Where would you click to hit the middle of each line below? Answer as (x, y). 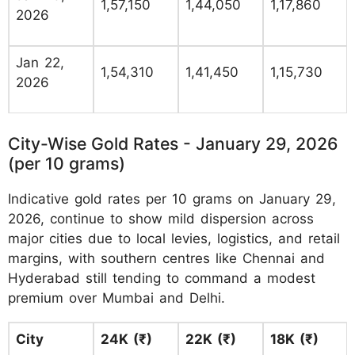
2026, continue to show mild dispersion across (161, 218)
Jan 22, (40, 63)
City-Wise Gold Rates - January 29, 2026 (173, 143)
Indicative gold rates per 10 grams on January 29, (172, 198)
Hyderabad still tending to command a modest (162, 278)
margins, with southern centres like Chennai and (166, 258)
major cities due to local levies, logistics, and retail (174, 238)
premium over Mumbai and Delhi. (116, 298)
